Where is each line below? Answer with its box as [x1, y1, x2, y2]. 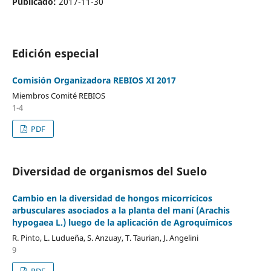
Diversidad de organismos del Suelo [11, 163, 207, 178]
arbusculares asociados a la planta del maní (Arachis [11, 204, 230, 216]
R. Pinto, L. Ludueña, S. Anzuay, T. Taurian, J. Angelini [11, 232, 198, 243]
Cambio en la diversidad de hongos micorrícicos [11, 192, 212, 204]
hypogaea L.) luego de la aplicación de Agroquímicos [11, 216, 232, 228]
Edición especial [11, 45, 99, 60]
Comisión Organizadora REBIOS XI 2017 [11, 74, 176, 86]
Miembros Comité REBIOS [11, 90, 105, 101]
